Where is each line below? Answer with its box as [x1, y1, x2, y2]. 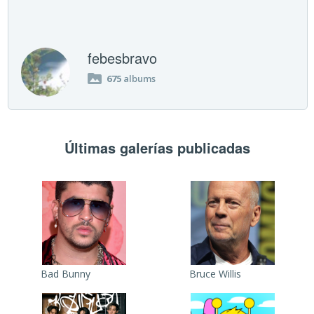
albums [121, 71, 156, 85]
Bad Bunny [40, 266, 90, 280]
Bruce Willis [189, 266, 242, 280]
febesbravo [88, 47, 158, 68]
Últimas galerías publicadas [64, 137, 250, 158]
